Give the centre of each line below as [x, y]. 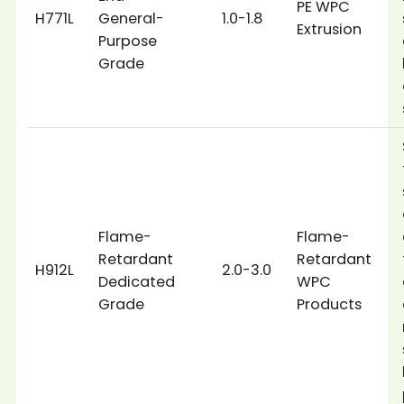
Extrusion [330, 29]
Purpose [128, 41]
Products [330, 304]
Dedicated [137, 282]
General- [132, 18]
